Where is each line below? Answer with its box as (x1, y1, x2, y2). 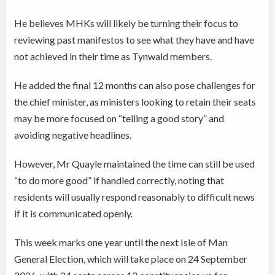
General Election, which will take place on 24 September (14, 253, 248, 265)
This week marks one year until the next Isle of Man (14, 236, 228, 249)
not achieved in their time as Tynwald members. (14, 50, 212, 63)
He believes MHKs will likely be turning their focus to (14, 17, 239, 29)
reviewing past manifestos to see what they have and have (14, 34, 255, 46)
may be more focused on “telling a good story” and (14, 112, 225, 125)
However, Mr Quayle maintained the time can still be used (14, 158, 255, 170)
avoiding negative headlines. (14, 129, 132, 141)
